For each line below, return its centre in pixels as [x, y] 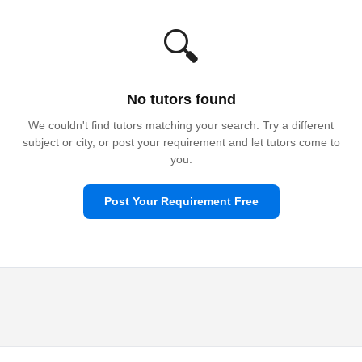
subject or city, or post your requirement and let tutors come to [181, 142]
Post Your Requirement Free [181, 201]
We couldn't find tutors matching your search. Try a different [181, 125]
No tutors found [181, 99]
